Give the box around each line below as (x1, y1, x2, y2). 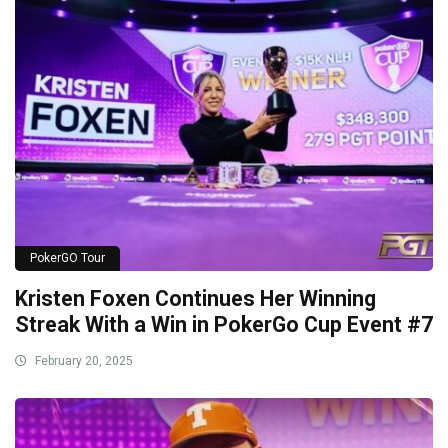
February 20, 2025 (32, 353, 133, 368)
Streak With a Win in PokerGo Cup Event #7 (15, 311, 433, 337)
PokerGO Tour (30, 250, 105, 265)
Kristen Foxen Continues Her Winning (15, 285, 376, 311)
